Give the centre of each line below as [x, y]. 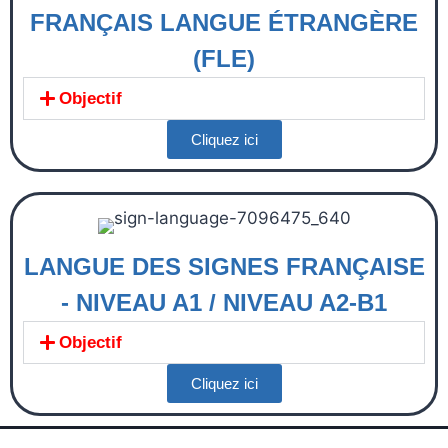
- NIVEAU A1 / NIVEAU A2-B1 [224, 302]
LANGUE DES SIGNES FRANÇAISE [224, 266]
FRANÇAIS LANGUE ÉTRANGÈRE [224, 22]
